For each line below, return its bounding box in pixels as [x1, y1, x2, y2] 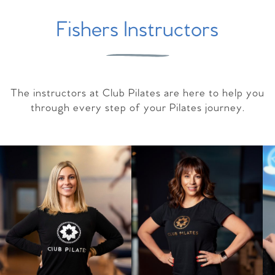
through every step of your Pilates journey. [30, 102, 245, 115]
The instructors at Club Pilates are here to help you [10, 87, 265, 100]
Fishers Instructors [56, 17, 219, 44]
